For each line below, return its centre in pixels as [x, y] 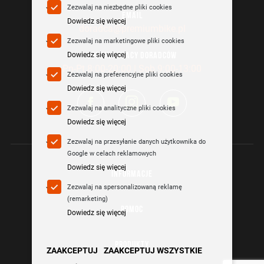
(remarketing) [88, 199]
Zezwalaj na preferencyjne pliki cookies [125, 75]
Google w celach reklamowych [112, 154]
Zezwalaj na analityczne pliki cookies [121, 108]
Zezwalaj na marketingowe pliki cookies [126, 41]
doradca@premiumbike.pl [132, 29]
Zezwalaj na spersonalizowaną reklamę [125, 187]
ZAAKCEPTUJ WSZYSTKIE [153, 250]
